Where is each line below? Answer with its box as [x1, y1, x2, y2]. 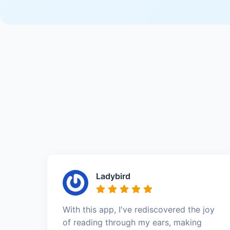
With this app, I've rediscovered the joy [63, 204, 215, 215]
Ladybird [96, 170, 130, 181]
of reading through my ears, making [63, 217, 202, 227]
